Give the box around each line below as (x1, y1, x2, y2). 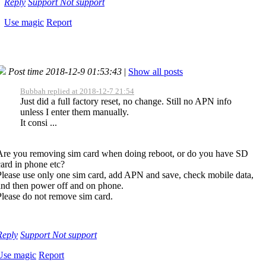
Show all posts (128, 66, 183, 77)
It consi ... (20, 117, 57, 128)
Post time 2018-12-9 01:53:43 (8, 66, 122, 77)
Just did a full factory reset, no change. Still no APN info (20, 96, 232, 106)
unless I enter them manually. (20, 106, 129, 117)
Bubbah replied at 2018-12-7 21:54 (20, 86, 134, 96)
